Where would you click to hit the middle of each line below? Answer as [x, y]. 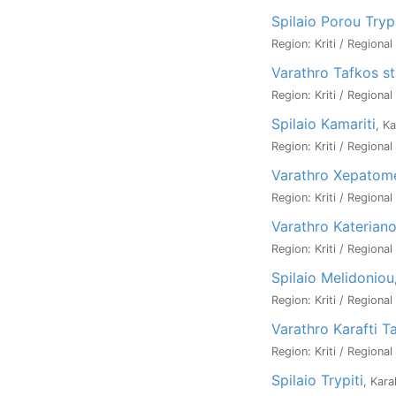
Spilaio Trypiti [317, 380]
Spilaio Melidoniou [333, 278]
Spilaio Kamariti [324, 124]
